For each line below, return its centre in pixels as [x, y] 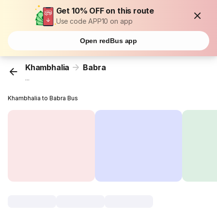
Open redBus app [108, 41]
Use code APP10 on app [94, 21]
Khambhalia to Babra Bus [43, 98]
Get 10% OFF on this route [105, 11]
